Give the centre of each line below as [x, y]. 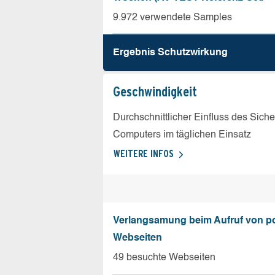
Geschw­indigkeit [155, 91]
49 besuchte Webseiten [164, 258]
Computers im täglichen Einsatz [182, 135]
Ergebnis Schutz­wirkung [170, 53]
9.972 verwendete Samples [172, 18]
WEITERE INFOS [144, 154]
